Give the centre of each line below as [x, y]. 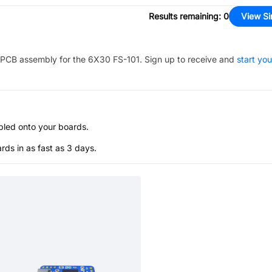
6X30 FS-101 [114, 59]
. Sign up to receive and [187, 59]
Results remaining [184, 16]
